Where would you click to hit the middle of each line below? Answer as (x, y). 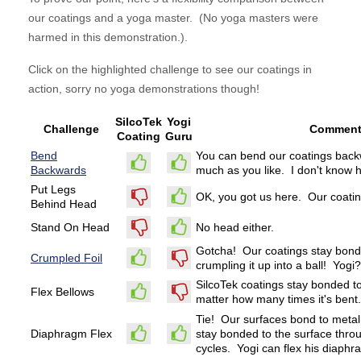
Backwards (58, 170)
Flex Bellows (62, 292)
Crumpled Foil (66, 258)
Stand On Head (70, 228)
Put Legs (53, 190)
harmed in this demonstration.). (108, 37)
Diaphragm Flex (71, 334)
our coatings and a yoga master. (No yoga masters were (173, 18)
